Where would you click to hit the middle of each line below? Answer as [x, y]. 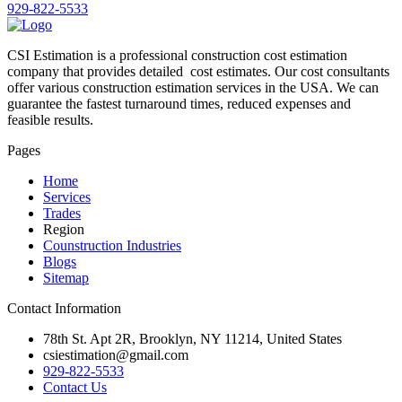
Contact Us [75, 388]
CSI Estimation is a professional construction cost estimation [177, 56]
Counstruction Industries [112, 246]
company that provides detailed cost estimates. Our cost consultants [198, 72]
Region [64, 230]
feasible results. [50, 120]
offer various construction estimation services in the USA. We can [193, 88]
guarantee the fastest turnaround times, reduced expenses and [179, 104]
